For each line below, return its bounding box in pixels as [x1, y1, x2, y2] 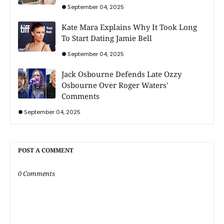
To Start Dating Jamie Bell [61, 33, 152, 43]
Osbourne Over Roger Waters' [61, 80, 168, 90]
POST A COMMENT [18, 146, 73, 155]
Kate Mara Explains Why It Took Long [61, 22, 197, 32]
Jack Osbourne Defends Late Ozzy [61, 69, 181, 79]
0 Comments [18, 169, 55, 178]
